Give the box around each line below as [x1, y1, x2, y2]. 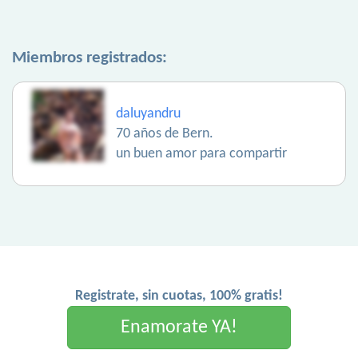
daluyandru [116, 106, 181, 121]
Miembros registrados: [12, 50, 167, 66]
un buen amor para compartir [116, 146, 287, 161]
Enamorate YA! [121, 318, 237, 337]
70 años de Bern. [116, 126, 213, 141]
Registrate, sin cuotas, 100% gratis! [75, 288, 283, 304]
